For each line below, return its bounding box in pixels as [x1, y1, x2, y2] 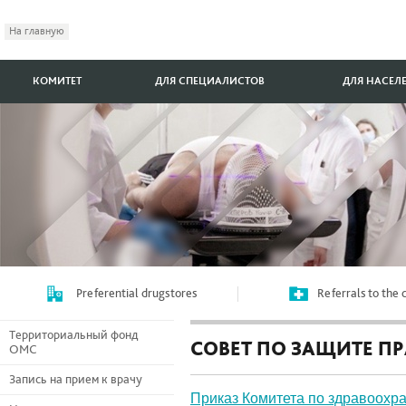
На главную [9, 25, 64, 37]
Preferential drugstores [76, 286, 197, 301]
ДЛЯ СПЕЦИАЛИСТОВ [155, 75, 266, 87]
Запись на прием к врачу [9, 372, 142, 387]
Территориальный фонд [9, 328, 139, 343]
